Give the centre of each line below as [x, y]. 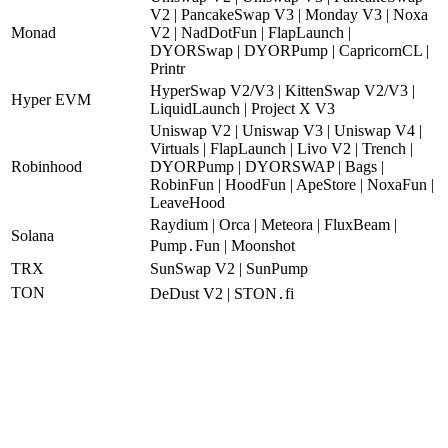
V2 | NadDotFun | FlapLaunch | [250, 32]
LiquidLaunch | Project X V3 [242, 108]
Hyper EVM [51, 99]
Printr [167, 68]
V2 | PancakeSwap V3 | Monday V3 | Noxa [289, 14]
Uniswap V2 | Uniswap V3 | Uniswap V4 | [286, 130]
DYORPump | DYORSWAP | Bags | [267, 166]
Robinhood [46, 166]
